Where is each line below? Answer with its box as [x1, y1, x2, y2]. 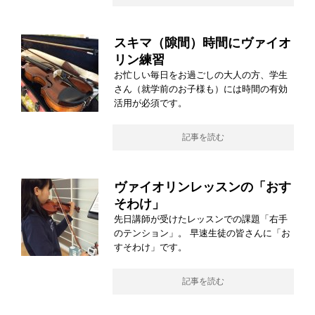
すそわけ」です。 [114, 241, 187, 252]
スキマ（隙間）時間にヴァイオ [114, 35, 291, 50]
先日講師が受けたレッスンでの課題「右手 [114, 213, 288, 224]
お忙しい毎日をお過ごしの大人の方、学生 [114, 69, 288, 80]
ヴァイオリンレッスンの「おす [114, 179, 291, 194]
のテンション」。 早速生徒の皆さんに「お [114, 227, 290, 238]
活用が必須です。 [114, 97, 187, 108]
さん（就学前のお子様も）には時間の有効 [114, 83, 288, 94]
